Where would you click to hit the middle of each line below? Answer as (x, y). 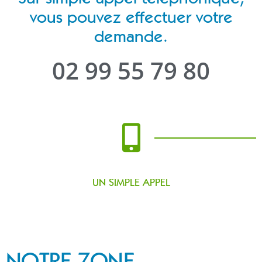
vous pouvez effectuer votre (131, 19)
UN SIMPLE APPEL (131, 183)
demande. (131, 38)
